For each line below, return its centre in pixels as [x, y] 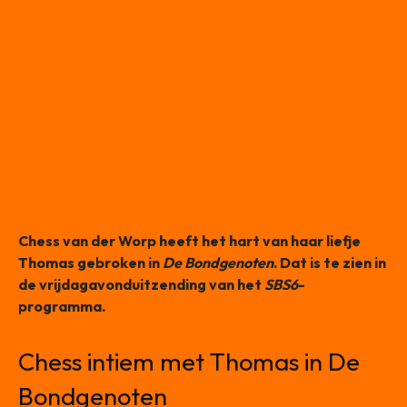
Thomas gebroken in [90, 262]
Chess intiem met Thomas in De [189, 361]
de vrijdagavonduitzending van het [141, 284]
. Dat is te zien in [330, 262]
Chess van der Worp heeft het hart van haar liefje [189, 240]
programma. [62, 306]
